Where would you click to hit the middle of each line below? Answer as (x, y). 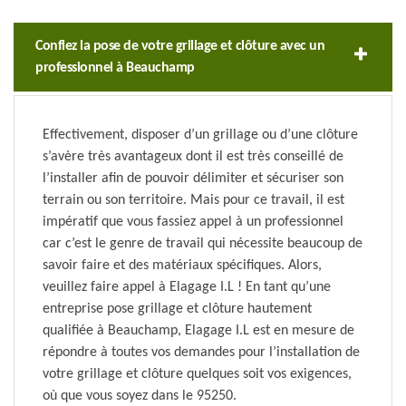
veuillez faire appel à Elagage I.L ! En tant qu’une (187, 288)
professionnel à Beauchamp (115, 68)
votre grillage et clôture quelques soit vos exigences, (197, 375)
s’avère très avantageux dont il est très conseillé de (193, 157)
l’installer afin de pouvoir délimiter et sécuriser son (193, 179)
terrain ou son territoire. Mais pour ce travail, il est (193, 201)
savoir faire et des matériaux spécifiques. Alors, (182, 266)
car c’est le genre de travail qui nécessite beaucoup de (203, 244)
